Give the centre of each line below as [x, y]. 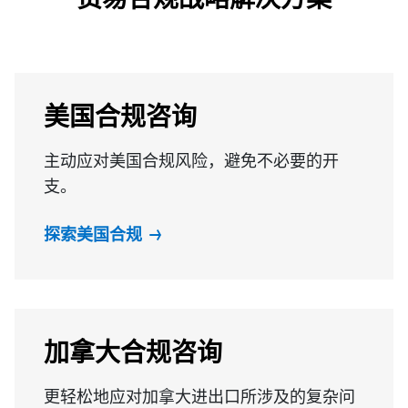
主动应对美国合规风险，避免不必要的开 [191, 160]
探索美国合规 [93, 234]
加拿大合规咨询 [133, 353]
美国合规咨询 [120, 117]
